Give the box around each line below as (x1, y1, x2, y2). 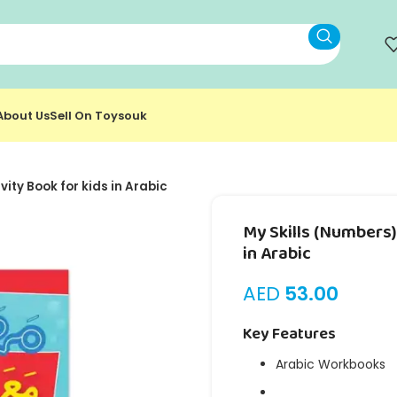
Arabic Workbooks (276, 355, 385, 373)
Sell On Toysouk (50, 106, 147, 124)
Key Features (243, 322, 336, 347)
